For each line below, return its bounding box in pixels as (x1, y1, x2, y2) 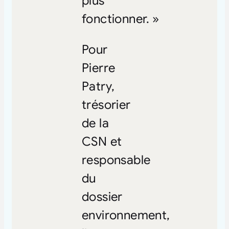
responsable (81, 152, 151, 168)
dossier (81, 189, 123, 204)
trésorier (81, 97, 131, 112)
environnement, (81, 207, 170, 223)
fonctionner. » (81, 11, 159, 27)
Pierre (81, 60, 116, 76)
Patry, (81, 78, 115, 94)
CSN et (81, 133, 122, 149)
